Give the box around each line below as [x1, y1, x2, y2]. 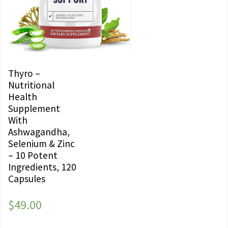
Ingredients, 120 [8, 161, 76, 174]
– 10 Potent [8, 149, 58, 162]
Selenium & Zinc [8, 137, 75, 150]
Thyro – [8, 67, 40, 80]
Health [8, 91, 37, 103]
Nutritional [8, 79, 54, 92]
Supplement [8, 102, 60, 115]
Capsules [8, 173, 45, 185]
